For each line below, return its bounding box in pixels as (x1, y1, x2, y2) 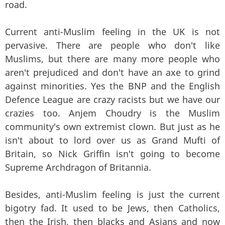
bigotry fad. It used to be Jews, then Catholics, (5, 202, 220, 214)
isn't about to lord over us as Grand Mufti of (5, 134, 220, 147)
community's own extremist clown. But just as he (5, 121, 220, 133)
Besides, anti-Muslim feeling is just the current (5, 188, 220, 201)
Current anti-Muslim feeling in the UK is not (5, 26, 220, 38)
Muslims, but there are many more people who (5, 53, 220, 65)
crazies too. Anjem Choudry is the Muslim (5, 107, 220, 120)
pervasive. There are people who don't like (5, 39, 220, 52)
